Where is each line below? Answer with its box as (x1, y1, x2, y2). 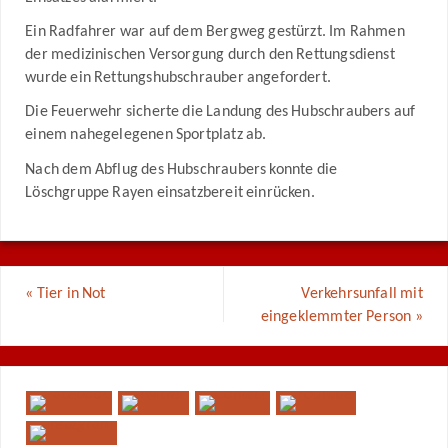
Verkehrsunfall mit (301, 285, 423, 302)
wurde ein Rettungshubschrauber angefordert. (25, 69, 332, 86)
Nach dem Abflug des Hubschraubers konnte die (25, 161, 338, 178)
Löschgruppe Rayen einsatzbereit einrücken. (25, 184, 315, 201)
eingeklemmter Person (260, 308, 415, 325)
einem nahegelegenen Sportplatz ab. (25, 127, 267, 144)
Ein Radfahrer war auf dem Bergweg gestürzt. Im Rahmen (25, 23, 405, 40)
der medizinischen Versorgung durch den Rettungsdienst (25, 46, 395, 63)
